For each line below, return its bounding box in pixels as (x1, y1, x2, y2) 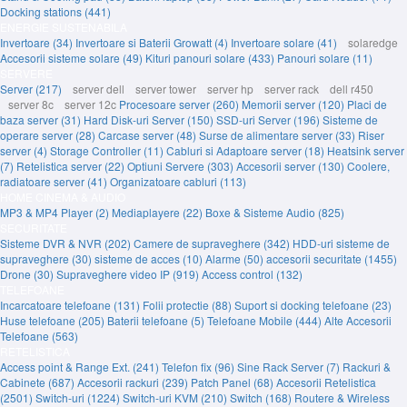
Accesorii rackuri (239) (77, 374, 191, 390)
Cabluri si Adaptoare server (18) (166, 143, 327, 158)
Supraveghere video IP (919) (56, 266, 202, 282)
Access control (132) (202, 266, 303, 282)
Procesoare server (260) (119, 96, 242, 112)
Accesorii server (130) (236, 158, 347, 174)
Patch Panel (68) (191, 374, 276, 390)
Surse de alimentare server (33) (199, 127, 358, 143)
